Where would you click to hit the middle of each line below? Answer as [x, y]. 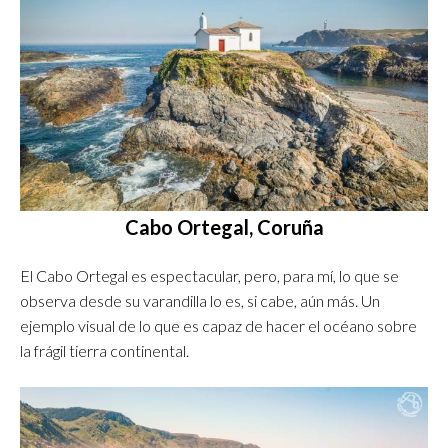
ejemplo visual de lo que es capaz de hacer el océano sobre [218, 325]
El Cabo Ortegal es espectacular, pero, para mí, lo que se [209, 275]
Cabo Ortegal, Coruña [224, 226]
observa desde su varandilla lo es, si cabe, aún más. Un [200, 300]
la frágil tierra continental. [104, 350]
